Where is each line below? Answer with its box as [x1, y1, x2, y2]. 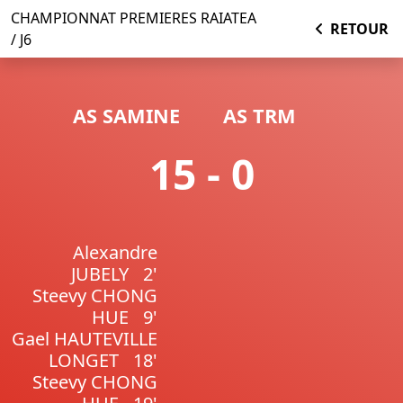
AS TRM [223, 103, 296, 129]
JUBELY [70, 262, 129, 286]
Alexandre [72, 240, 157, 264]
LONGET [48, 348, 119, 372]
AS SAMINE [73, 103, 180, 129]
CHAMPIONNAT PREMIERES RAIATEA [11, 8, 256, 28]
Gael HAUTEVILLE [11, 327, 157, 351]
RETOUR [329, 19, 389, 39]
